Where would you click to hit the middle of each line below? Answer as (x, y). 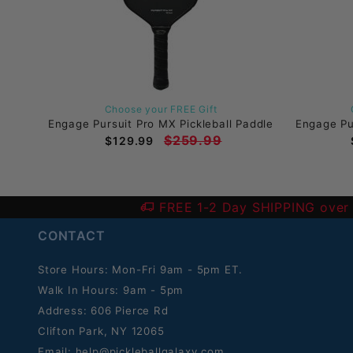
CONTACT (72, 236)
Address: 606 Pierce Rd (103, 310)
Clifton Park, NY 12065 (101, 331)
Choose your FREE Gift (161, 109)
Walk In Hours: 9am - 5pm (111, 290)
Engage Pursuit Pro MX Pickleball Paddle (161, 123)
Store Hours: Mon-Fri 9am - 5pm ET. (141, 269)
